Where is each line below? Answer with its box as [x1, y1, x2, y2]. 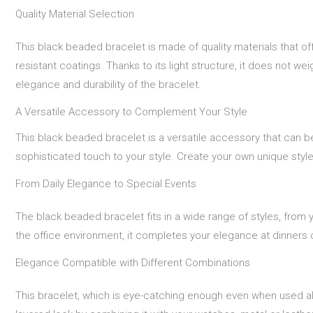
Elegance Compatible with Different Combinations [15, 256, 250, 270]
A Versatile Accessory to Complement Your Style [15, 105, 247, 118]
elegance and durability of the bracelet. [15, 78, 201, 91]
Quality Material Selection [15, 7, 134, 20]
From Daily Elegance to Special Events [15, 177, 196, 191]
